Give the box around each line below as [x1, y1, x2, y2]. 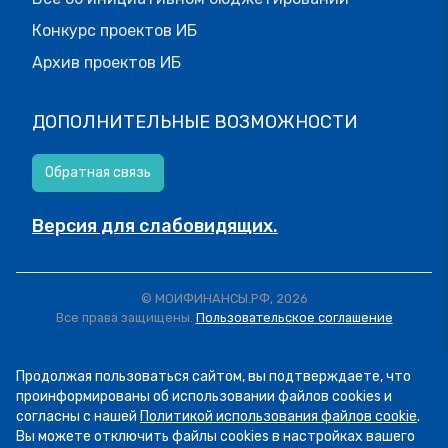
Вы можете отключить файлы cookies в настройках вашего [16, 428, 415, 445]
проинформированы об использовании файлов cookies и [16, 388, 392, 405]
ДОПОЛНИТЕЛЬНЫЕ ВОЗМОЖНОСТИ [32, 111, 358, 134]
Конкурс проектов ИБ [32, 21, 197, 41]
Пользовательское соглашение [195, 310, 393, 326]
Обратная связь [45, 164, 151, 182]
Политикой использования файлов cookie [140, 408, 417, 425]
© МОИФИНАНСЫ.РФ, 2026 [140, 291, 308, 307]
